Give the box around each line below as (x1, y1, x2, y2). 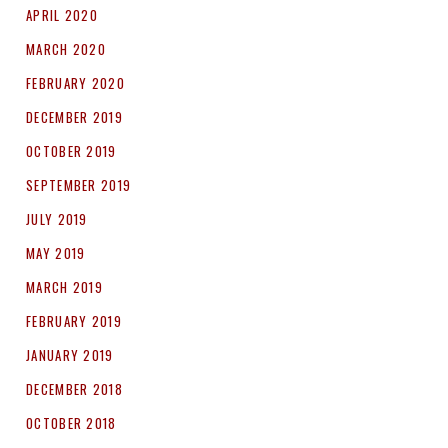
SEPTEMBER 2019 (26, 175, 132, 196)
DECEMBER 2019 (26, 107, 123, 128)
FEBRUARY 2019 (26, 311, 122, 332)
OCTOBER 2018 (26, 413, 117, 434)
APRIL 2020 (26, 5, 98, 26)
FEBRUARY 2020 (26, 73, 125, 94)
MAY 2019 (26, 243, 86, 264)
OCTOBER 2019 (26, 141, 117, 162)
